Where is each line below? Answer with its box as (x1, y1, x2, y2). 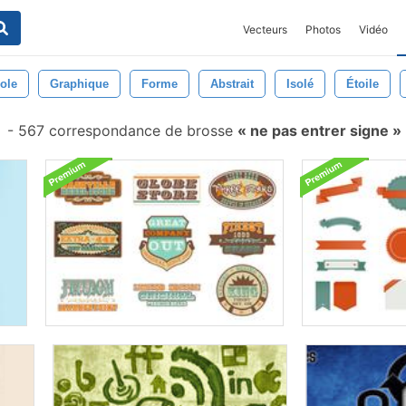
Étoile (346, 77, 379, 91)
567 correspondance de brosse (14, 121, 237, 140)
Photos (305, 23, 341, 36)
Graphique (50, 77, 109, 91)
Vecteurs (243, 23, 287, 36)
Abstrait (210, 77, 254, 91)
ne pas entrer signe (246, 121, 392, 140)
